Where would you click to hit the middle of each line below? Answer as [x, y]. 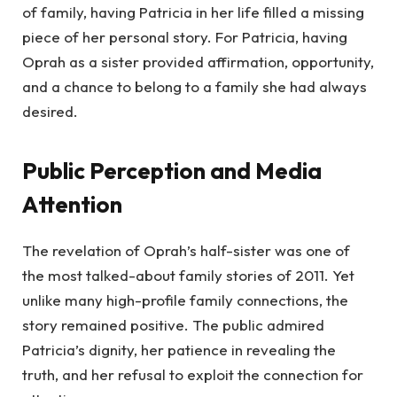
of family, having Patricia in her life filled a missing [193, 12]
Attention [72, 205]
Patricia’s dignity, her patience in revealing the [179, 350]
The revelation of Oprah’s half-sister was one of [186, 251]
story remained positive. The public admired [173, 325]
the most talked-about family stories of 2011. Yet [188, 276]
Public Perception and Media [172, 171]
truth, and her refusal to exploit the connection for [193, 375]
